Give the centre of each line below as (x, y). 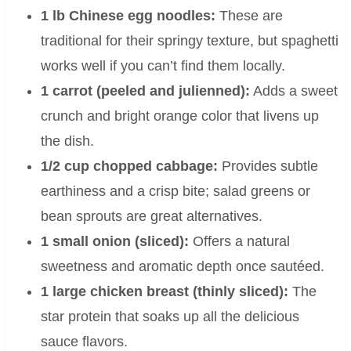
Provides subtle (268, 166)
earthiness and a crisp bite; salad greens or (175, 192)
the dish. (67, 141)
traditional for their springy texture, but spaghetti (189, 41)
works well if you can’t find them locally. (163, 66)
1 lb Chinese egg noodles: (128, 16)
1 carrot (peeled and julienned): (145, 91)
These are (249, 16)
